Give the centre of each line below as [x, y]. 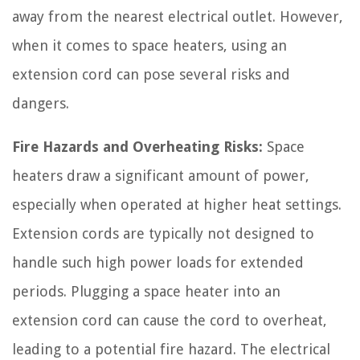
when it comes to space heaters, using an [149, 45]
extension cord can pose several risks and [151, 74]
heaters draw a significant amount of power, [161, 175]
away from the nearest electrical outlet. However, [178, 16]
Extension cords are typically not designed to [163, 233]
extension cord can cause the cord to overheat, [170, 320]
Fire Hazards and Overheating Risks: [137, 146]
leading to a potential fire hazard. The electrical [171, 349]
